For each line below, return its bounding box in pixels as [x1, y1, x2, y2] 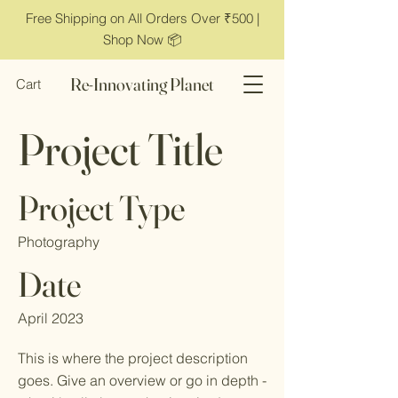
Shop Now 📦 [102, 31, 182, 48]
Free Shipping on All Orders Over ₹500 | [25, 10, 259, 27]
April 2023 [18, 309, 84, 327]
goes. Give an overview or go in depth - [18, 371, 267, 389]
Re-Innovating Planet [70, 73, 214, 95]
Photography [18, 233, 99, 251]
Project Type [18, 187, 185, 229]
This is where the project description [18, 349, 248, 367]
